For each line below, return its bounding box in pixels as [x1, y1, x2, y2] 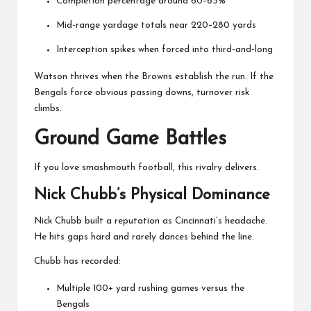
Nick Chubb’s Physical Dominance [34, 187, 270, 203]
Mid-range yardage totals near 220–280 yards [56, 20, 256, 30]
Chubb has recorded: [34, 256, 121, 266]
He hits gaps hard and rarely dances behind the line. [34, 232, 254, 242]
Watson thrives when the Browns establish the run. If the [34, 72, 274, 81]
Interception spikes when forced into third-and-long [56, 44, 273, 54]
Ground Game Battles [34, 128, 226, 149]
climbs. [34, 103, 62, 113]
